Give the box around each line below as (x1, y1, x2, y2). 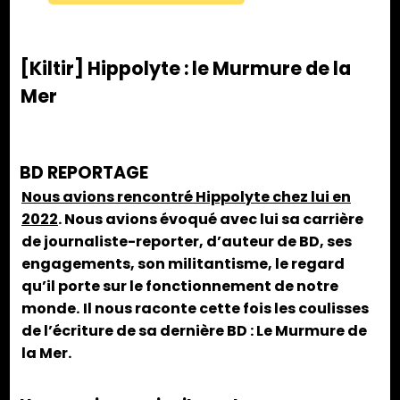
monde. (21, 298, 79, 320)
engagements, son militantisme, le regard (21, 254, 345, 275)
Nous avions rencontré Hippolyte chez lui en (21, 187, 351, 208)
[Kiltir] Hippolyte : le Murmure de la (21, 55, 352, 82)
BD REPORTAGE (20, 161, 148, 186)
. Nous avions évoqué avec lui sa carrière (58, 209, 363, 230)
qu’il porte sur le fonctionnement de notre (21, 276, 338, 297)
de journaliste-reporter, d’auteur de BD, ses (21, 231, 352, 253)
